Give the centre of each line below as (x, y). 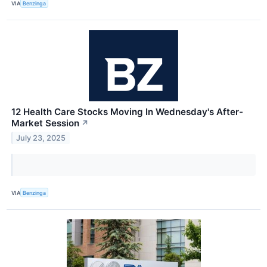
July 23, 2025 (41, 138)
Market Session (45, 123)
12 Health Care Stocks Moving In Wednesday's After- (127, 112)
